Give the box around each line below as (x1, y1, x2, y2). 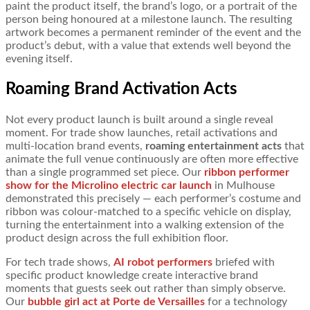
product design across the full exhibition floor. (6, 232, 228, 244)
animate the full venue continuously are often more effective (6, 153, 298, 165)
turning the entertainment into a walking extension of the (6, 219, 284, 230)
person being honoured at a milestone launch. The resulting (6, 13, 292, 25)
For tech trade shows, (6, 256, 113, 268)
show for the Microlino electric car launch (6, 179, 212, 191)
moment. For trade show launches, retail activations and (6, 127, 277, 138)
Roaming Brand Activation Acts (6, 80, 237, 98)
